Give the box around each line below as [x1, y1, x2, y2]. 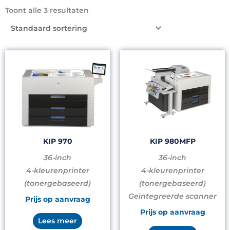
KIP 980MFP [149, 136, 196, 146]
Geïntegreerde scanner [128, 191, 217, 200]
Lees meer [38, 216, 77, 225]
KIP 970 [43, 136, 72, 146]
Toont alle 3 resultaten [5, 6, 89, 14]
